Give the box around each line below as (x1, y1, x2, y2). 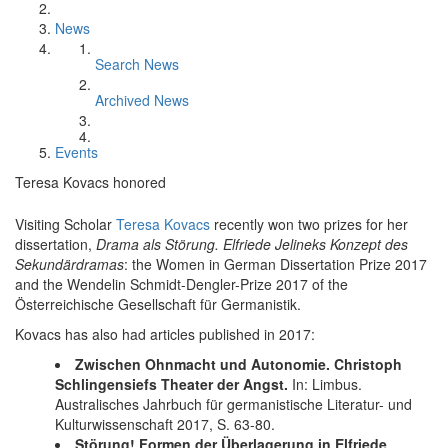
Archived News (95, 90, 189, 110)
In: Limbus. (288, 374, 362, 394)
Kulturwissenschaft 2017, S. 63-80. (55, 414, 275, 434)
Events (55, 142, 98, 162)
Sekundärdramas (15, 254, 124, 274)
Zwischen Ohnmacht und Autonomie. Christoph (75, 354, 402, 374)
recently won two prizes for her (210, 214, 408, 234)
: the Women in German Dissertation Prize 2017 (124, 254, 427, 274)
